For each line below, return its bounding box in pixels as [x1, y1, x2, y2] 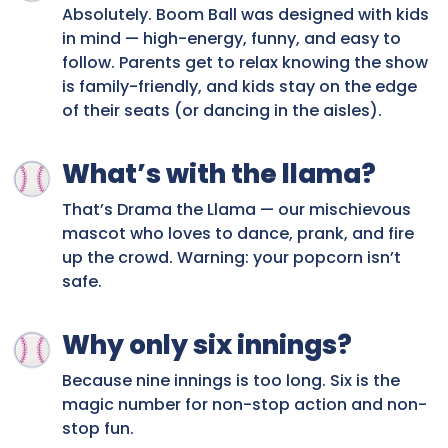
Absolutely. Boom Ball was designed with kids [62, 3, 429, 27]
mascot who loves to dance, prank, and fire [62, 222, 414, 246]
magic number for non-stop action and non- [62, 393, 427, 417]
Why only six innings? [62, 327, 352, 364]
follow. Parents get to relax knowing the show [62, 51, 428, 75]
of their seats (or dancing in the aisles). [62, 99, 382, 123]
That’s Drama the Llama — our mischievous [62, 198, 411, 222]
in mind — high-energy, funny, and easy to [62, 27, 401, 51]
